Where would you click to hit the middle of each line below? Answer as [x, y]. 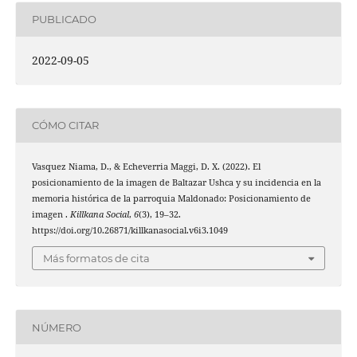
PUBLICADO [64, 20]
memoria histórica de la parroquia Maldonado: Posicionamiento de [171, 198]
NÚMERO [56, 327]
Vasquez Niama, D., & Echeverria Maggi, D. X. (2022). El [146, 166]
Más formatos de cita [96, 259]
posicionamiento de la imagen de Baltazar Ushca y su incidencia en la [176, 182]
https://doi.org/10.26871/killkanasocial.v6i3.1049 [129, 230]
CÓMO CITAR [65, 126]
